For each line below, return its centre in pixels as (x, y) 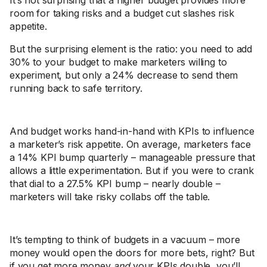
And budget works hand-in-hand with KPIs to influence (132, 131)
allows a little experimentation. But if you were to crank (132, 170)
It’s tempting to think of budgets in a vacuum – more (125, 240)
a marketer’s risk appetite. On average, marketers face (130, 144)
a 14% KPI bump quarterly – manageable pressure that (132, 157)
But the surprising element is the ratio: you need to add (131, 49)
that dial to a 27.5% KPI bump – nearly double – (115, 184)
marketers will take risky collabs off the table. (110, 197)
